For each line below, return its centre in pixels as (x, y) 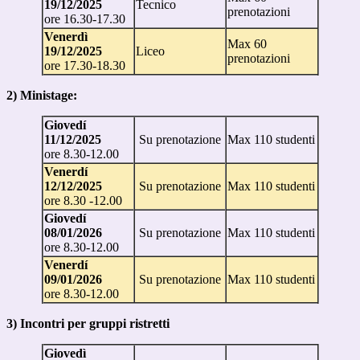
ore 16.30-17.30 (84, 18)
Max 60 (247, 43)
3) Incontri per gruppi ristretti (90, 323)
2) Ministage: (42, 95)
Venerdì (65, 36)
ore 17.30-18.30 (84, 65)
